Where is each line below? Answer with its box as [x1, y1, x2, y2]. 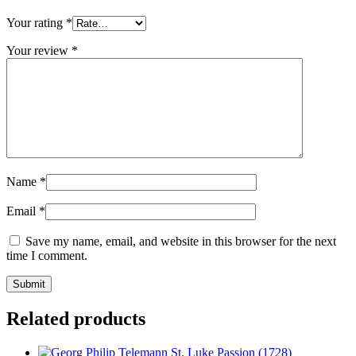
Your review [6, 44, 72, 58]
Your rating [6, 16, 66, 30]
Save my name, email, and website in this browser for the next [25, 234, 336, 249]
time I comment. [6, 249, 87, 263]
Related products [6, 308, 145, 330]
